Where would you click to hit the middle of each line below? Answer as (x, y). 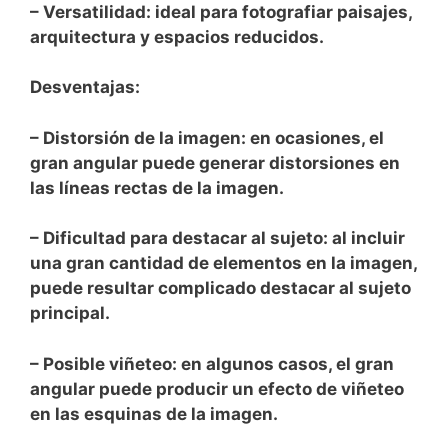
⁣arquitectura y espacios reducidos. (177, 36)
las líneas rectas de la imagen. (157, 187)
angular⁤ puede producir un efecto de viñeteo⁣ (217, 388)
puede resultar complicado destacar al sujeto (220, 288)
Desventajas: (85, 87)
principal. (70, 313)
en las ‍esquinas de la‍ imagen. (154, 413)
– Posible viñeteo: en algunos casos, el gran (212, 363)
